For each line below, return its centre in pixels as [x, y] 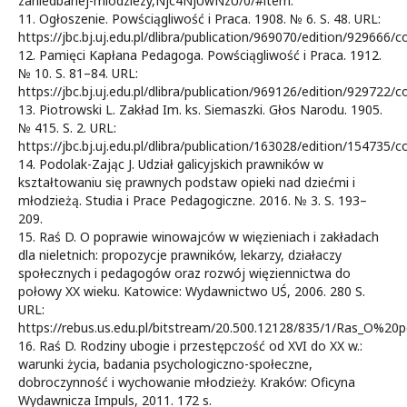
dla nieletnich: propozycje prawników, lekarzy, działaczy [180, 254]
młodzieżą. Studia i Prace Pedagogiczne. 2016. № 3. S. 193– [193, 200]
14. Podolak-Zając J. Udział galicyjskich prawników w [171, 164]
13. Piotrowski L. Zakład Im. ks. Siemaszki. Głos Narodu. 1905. [200, 109]
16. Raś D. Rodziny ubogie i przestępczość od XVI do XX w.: [190, 345]
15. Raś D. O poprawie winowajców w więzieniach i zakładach [199, 236]
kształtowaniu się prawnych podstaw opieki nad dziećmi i [187, 182]
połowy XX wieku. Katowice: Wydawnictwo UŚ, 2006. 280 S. [192, 291]
